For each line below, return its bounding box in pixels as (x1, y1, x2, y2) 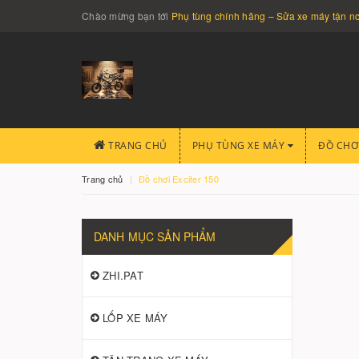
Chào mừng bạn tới (82, 9, 171, 22)
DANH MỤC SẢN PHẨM (94, 228, 216, 244)
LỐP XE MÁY (103, 310, 168, 325)
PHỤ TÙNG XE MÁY (192, 139, 288, 152)
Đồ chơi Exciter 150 (139, 172, 219, 185)
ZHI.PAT (103, 268, 143, 283)
